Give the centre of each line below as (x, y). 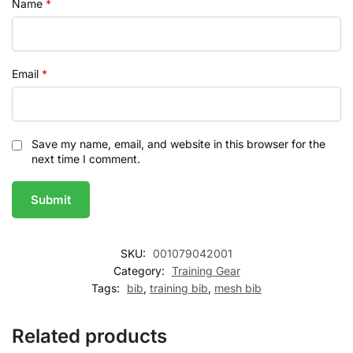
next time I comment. (86, 159)
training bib (179, 288)
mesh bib (238, 288)
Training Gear (206, 271)
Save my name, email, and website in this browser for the (178, 144)
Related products (89, 336)
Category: (140, 271)
